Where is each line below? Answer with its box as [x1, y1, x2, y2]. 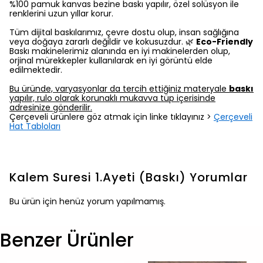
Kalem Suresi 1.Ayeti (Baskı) [9, 169, 186, 186]
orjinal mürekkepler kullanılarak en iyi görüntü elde [9, 55, 213, 67]
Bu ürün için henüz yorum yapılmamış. [9, 195, 166, 208]
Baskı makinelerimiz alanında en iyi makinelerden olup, [9, 45, 230, 58]
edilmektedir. [9, 64, 62, 76]
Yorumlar [190, 169, 248, 186]
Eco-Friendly [196, 36, 253, 48]
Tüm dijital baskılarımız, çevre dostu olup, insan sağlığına [9, 26, 239, 39]
